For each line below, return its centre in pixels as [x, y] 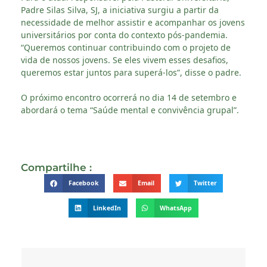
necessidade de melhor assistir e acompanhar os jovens [133, 22]
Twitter [205, 183]
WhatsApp [176, 208]
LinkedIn [107, 208]
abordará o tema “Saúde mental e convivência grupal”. [130, 110]
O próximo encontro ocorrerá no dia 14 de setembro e [129, 97]
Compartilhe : [56, 167]
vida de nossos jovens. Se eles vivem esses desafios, [125, 60]
